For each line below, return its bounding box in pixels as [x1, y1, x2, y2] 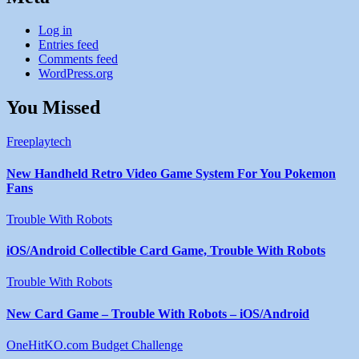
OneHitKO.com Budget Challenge [6, 337, 183, 352]
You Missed [6, 97, 100, 119]
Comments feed [38, 52, 118, 67]
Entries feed [38, 38, 99, 52]
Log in [38, 23, 72, 38]
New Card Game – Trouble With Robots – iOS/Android [6, 306, 309, 321]
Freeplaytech [6, 135, 71, 149]
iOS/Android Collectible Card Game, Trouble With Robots [6, 244, 325, 258]
